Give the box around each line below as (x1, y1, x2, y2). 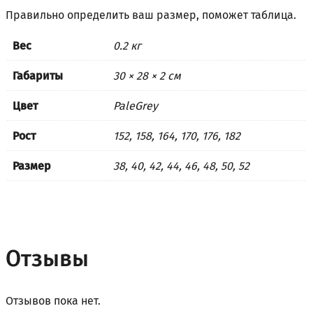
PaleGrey (113, 99, 158, 113)
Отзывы (6, 245, 89, 272)
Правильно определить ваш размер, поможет (6, 8, 251, 22)
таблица (251, 8, 293, 22)
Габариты (13, 69, 63, 83)
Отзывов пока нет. (6, 294, 101, 308)
